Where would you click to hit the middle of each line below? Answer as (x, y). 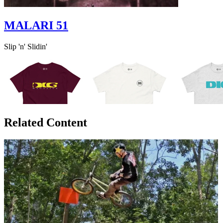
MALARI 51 (36, 26)
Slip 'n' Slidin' (26, 47)
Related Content (46, 122)
